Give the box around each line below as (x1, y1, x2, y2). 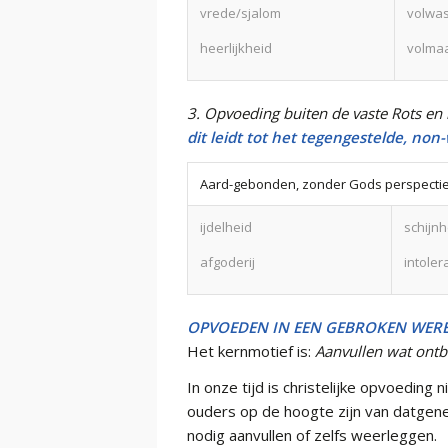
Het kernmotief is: (187, 340, 315, 361)
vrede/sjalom (200, 3, 281, 22)
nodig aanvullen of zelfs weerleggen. (187, 425, 437, 446)
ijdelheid (200, 217, 252, 236)
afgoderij (200, 252, 255, 271)
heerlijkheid (200, 38, 272, 57)
